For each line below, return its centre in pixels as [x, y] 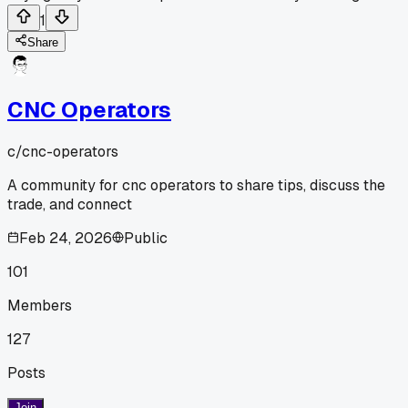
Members [40, 305]
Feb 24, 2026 [66, 238]
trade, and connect [70, 204]
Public [146, 238]
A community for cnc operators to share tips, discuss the [196, 185]
